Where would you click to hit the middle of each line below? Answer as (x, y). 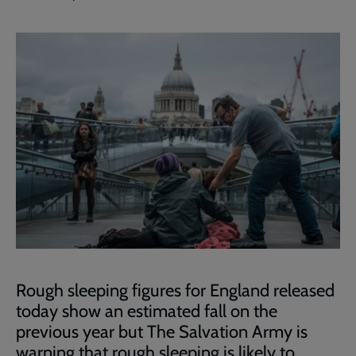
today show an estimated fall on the (147, 311)
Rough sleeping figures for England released (175, 290)
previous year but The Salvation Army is (162, 332)
